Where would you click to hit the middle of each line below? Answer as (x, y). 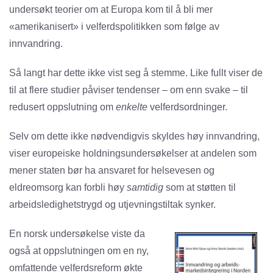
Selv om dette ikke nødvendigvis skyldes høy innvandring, (134, 136)
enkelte (132, 107)
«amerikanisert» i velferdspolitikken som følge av (114, 27)
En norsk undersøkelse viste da (77, 234)
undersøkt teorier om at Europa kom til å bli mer (111, 10)
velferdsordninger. (187, 107)
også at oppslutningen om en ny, (79, 251)
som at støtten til (200, 188)
